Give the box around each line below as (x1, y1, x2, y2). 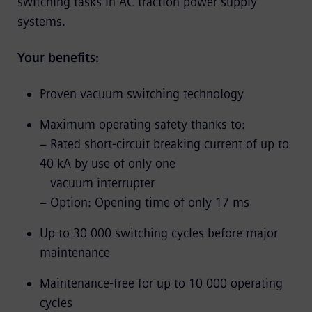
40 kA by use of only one (39, 155, 175, 171)
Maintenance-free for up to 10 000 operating (39, 275, 283, 291)
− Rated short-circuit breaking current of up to (39, 136, 289, 152)
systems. (17, 13, 65, 29)
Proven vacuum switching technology (39, 86, 244, 102)
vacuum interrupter (39, 175, 155, 191)
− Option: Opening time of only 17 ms (39, 194, 249, 210)
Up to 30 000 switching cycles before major (39, 225, 278, 241)
